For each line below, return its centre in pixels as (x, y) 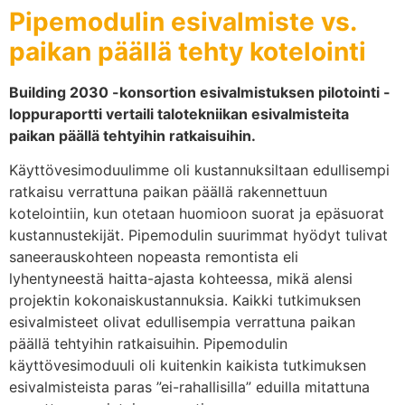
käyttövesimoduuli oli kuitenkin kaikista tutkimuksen (188, 366)
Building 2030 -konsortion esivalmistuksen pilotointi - (200, 92)
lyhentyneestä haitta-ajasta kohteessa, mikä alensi (181, 279)
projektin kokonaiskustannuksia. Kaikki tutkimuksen (185, 301)
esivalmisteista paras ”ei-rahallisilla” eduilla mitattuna (189, 387)
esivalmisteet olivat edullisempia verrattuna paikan (182, 322)
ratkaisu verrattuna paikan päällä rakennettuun (168, 192)
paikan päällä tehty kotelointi (188, 51)
